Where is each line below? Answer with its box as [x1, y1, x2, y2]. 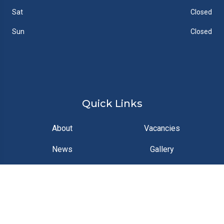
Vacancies [144, 123, 180, 133]
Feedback [44, 186, 79, 196]
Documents [142, 165, 182, 175]
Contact [48, 165, 75, 175]
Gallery [150, 144, 174, 154]
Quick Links [81, 97, 142, 109]
